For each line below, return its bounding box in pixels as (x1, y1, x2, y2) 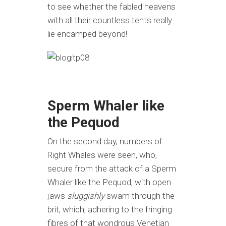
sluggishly (67, 191, 106, 201)
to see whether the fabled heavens (47, 2, 176, 12)
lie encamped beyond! (47, 29, 127, 39)
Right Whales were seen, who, (47, 150, 157, 160)
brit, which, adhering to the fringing (47, 204, 172, 214)
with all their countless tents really (47, 15, 172, 25)
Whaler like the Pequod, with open (47, 177, 171, 187)
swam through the (106, 191, 175, 201)
